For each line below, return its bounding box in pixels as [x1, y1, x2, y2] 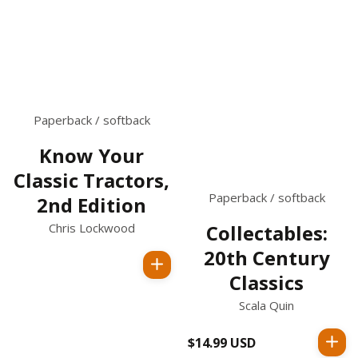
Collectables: [205, 220, 328, 247]
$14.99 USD [188, 333, 257, 352]
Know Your [39, 141, 144, 169]
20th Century [203, 245, 330, 272]
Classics [229, 269, 304, 296]
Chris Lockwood [48, 219, 135, 236]
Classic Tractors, [14, 166, 169, 193]
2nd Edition [37, 191, 146, 218]
